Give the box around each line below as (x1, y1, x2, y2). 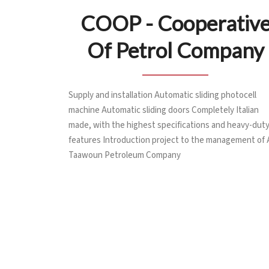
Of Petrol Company (86, 37, 264, 62)
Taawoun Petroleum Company (68, 148, 181, 162)
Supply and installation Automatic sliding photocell (68, 88, 256, 101)
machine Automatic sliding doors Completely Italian (68, 103, 259, 116)
